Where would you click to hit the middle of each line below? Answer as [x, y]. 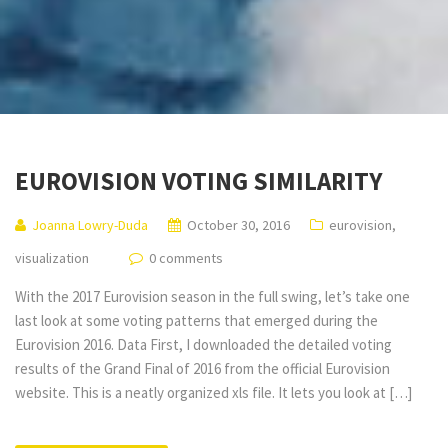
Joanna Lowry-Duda [90, 225]
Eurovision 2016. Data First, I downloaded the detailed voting [203, 344]
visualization [52, 258]
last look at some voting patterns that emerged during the [196, 320]
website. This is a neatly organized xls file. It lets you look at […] [213, 392]
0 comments [186, 258]
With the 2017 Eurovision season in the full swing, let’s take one [212, 296]
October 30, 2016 [238, 225]
